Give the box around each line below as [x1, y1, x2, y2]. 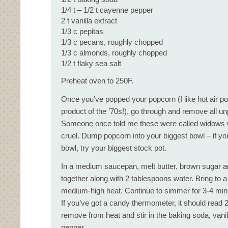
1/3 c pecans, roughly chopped [61, 38, 163, 46]
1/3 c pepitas [61, 27, 103, 36]
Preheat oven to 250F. [61, 76, 133, 85]
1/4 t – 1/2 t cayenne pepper [61, 6, 153, 14]
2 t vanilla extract [61, 16, 117, 25]
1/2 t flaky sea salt [61, 59, 121, 68]
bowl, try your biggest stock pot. [61, 144, 166, 152]
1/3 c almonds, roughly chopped [61, 48, 167, 57]
